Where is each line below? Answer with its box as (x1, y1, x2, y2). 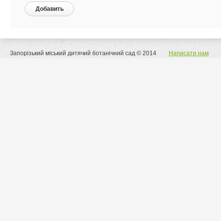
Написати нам (169, 50, 209, 57)
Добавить (35, 5, 64, 12)
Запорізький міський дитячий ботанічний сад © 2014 (10, 50, 156, 57)
